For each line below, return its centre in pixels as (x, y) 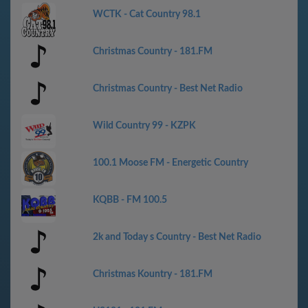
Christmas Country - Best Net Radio (168, 89)
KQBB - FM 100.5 (130, 200)
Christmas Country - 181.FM (153, 52)
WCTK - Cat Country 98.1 (147, 14)
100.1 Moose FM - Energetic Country (170, 163)
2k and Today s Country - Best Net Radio (177, 237)
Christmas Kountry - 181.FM (153, 274)
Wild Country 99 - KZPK (144, 126)
